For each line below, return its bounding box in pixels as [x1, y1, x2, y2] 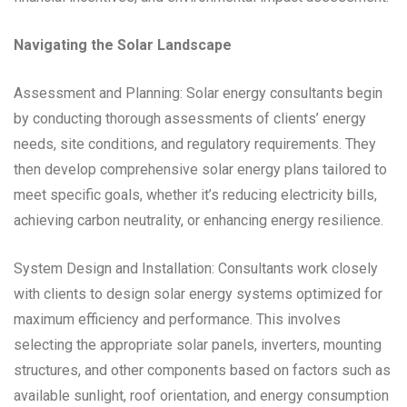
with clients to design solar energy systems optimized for [14, 284, 382, 303]
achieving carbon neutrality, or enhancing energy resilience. [14, 211, 383, 229]
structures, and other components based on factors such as [14, 361, 391, 379]
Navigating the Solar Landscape [14, 35, 232, 54]
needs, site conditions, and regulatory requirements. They [14, 134, 376, 153]
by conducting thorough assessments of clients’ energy [14, 109, 366, 127]
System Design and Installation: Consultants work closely [14, 259, 378, 277]
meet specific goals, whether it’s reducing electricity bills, [14, 185, 377, 203]
